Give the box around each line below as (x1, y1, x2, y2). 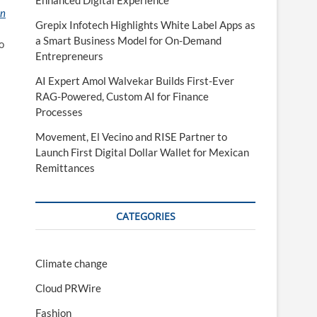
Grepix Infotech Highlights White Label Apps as (35, 18, 255, 31)
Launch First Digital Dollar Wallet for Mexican (35, 146, 249, 158)
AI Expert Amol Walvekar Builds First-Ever (35, 74, 234, 87)
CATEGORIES (115, 209, 175, 223)
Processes (35, 105, 83, 118)
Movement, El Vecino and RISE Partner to (35, 130, 227, 143)
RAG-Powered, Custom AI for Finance (35, 90, 209, 103)
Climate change (35, 257, 108, 270)
